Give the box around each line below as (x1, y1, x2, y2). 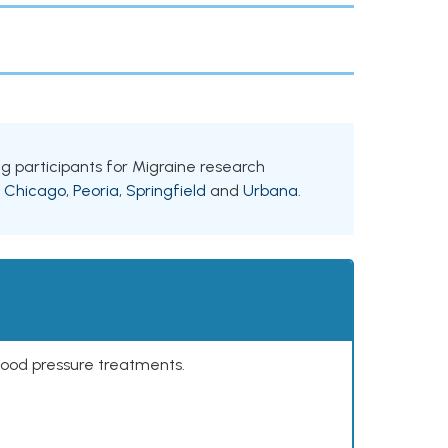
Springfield (126, 181, 206, 200)
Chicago (4, 181, 66, 200)
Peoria (73, 181, 119, 200)
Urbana (243, 181, 298, 200)
